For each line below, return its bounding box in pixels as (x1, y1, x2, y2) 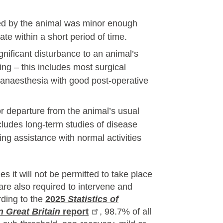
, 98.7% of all (100, 207, 152, 217)
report (60, 207, 89, 217)
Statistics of (68, 194, 118, 204)
